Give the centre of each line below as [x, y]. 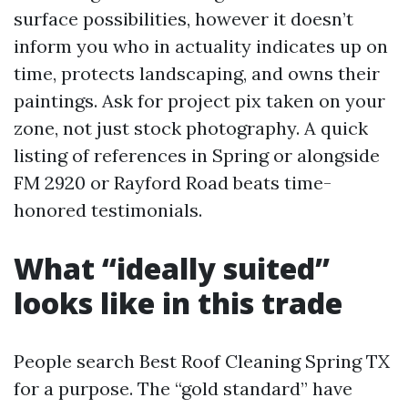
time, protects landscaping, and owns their [197, 73]
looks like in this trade [178, 303]
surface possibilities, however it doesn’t [184, 19]
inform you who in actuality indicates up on [201, 46]
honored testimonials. [108, 210]
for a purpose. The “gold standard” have [183, 388]
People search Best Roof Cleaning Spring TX [202, 361]
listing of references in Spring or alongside [197, 155]
